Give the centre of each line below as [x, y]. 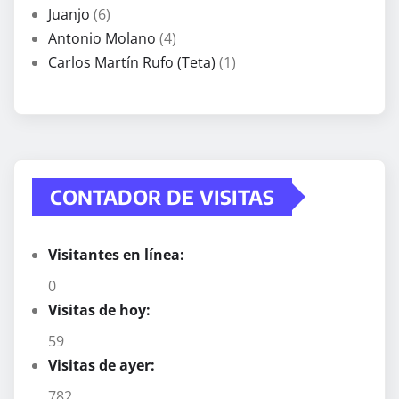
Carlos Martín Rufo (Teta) [132, 62]
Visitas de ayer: [103, 365]
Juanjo [69, 14]
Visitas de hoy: [101, 309]
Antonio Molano [102, 38]
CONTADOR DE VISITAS [162, 196]
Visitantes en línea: [118, 254]
